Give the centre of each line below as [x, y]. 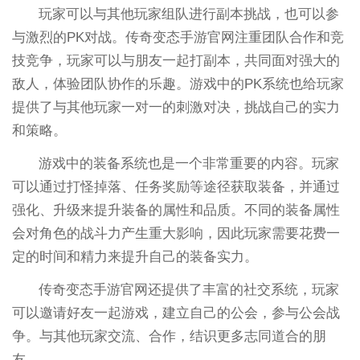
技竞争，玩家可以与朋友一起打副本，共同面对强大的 [176, 61]
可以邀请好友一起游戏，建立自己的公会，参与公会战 [176, 313]
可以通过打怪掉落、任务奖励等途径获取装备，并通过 [176, 187]
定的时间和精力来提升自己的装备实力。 [135, 257]
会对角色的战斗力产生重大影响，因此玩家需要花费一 [176, 234]
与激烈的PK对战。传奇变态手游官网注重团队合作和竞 [178, 38]
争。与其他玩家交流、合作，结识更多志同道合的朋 [169, 337]
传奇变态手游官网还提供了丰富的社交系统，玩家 [189, 290]
